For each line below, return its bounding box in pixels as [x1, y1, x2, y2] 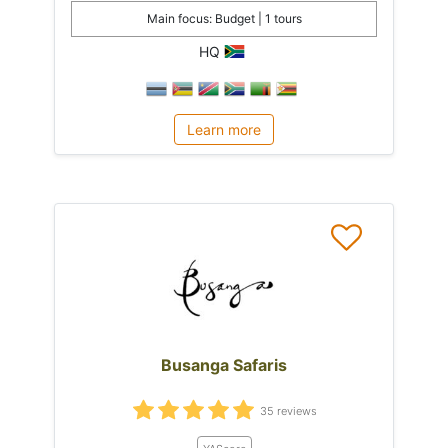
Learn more [187, 120, 261, 138]
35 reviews [260, 404, 317, 419]
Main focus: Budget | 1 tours [146, 10, 302, 26]
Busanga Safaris [161, 354, 287, 375]
